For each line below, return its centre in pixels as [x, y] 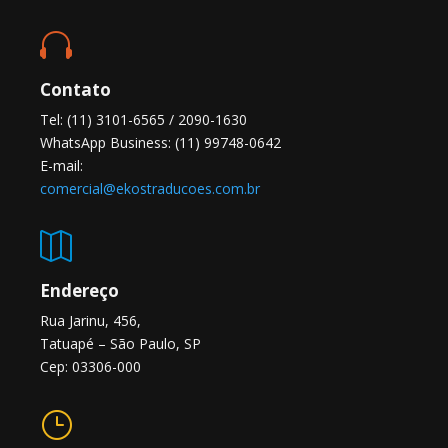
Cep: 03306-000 [91, 367]
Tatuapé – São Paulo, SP [121, 344]
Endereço [80, 291]
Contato [76, 90]
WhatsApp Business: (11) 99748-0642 [161, 143]
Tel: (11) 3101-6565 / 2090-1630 [144, 120]
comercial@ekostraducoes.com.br [150, 189]
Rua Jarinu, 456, [91, 321]
